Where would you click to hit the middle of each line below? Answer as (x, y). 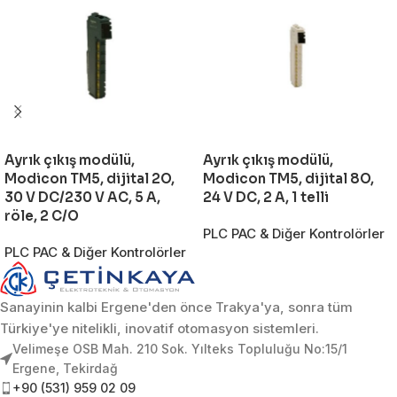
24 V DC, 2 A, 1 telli (266, 197)
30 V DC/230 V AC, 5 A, (82, 197)
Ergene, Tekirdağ (65, 369)
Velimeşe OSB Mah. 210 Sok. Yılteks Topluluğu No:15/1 (180, 349)
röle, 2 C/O (42, 216)
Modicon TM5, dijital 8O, (288, 179)
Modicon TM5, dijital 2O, (90, 179)
